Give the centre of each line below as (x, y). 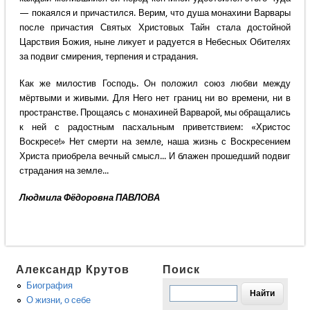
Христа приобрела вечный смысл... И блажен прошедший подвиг (155, 156)
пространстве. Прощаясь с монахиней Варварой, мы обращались (155, 113)
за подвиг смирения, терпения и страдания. (108, 57)
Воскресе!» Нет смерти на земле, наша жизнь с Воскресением (155, 142)
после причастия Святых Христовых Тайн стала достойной (155, 28)
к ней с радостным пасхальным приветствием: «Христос (155, 127)
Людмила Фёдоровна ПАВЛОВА (89, 198)
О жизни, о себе (59, 300)
